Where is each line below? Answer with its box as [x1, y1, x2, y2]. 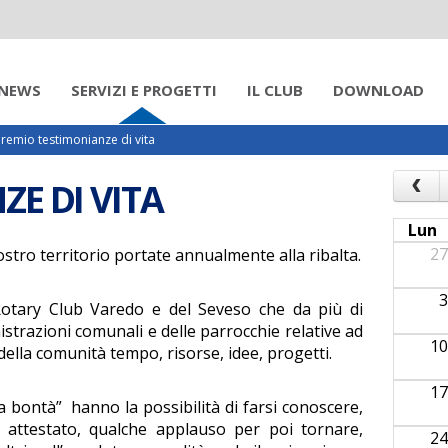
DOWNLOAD [333, 80, 424, 100]
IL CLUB [247, 80, 303, 100]
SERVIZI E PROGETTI [71, 80, 217, 100]
